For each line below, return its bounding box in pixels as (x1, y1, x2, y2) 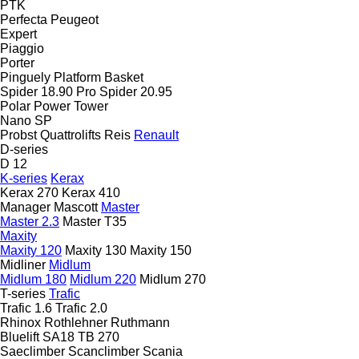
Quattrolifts (40, 127, 101, 142)
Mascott (54, 200, 98, 214)
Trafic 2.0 (55, 301, 107, 315)
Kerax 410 (62, 185, 120, 200)
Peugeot (50, 12, 99, 26)
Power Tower (34, 99, 108, 113)
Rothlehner (44, 315, 107, 329)
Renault (134, 127, 179, 142)
